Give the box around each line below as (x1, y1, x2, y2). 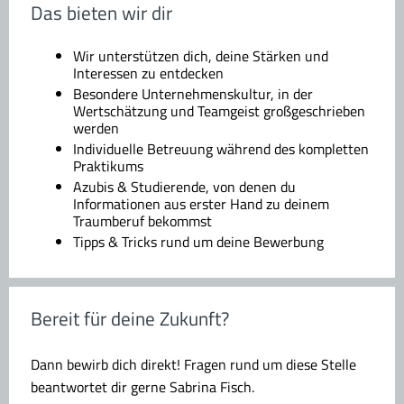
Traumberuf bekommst (73, 210, 212, 233)
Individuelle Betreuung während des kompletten (73, 138, 369, 161)
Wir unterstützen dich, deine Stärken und (73, 45, 328, 68)
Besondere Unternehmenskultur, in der (73, 83, 313, 106)
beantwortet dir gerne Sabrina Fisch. (31, 376, 254, 399)
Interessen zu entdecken (73, 62, 224, 85)
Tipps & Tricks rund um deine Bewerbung (73, 231, 324, 253)
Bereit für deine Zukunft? (31, 304, 229, 334)
